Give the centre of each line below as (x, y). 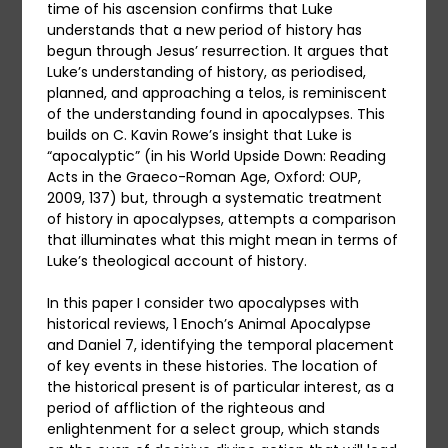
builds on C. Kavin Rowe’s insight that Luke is (200, 135)
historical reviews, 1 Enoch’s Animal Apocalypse (209, 324)
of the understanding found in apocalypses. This (216, 114)
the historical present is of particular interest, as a (221, 387)
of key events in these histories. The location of (213, 366)
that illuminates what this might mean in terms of (223, 240)
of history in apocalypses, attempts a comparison (222, 219)
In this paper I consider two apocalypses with (203, 303)
